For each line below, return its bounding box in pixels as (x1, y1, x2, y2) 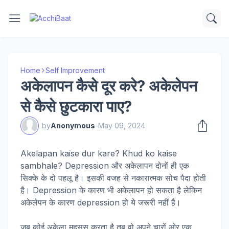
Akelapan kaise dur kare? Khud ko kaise (20, 148, 177, 158)
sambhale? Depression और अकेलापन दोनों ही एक (20, 161, 189, 171)
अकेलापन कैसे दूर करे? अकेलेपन (20, 77, 197, 95)
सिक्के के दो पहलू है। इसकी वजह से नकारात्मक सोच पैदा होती (20, 173, 206, 183)
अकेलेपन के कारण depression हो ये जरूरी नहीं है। (20, 197, 181, 208)
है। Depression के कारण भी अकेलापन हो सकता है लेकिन (20, 185, 202, 195)
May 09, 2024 (98, 121, 145, 130)
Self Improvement (45, 66, 105, 75)
